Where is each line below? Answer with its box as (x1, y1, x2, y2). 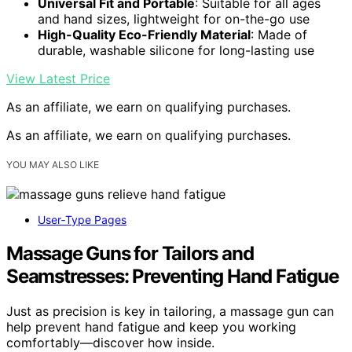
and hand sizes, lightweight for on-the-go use (38, 10, 310, 27)
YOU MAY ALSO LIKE (6, 158, 99, 170)
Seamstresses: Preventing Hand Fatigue (6, 264, 339, 288)
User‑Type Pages (38, 213, 126, 226)
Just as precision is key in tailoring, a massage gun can (6, 302, 334, 319)
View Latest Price (6, 70, 110, 86)
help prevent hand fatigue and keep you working (6, 318, 296, 335)
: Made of (251, 26, 307, 42)
